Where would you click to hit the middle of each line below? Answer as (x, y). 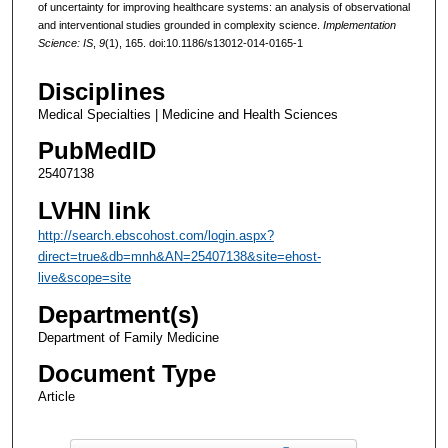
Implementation (359, 24)
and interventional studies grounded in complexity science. (180, 24)
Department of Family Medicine (128, 337)
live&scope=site (84, 277)
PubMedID (96, 151)
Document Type (126, 373)
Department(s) (118, 314)
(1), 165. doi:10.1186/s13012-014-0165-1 (203, 42)
